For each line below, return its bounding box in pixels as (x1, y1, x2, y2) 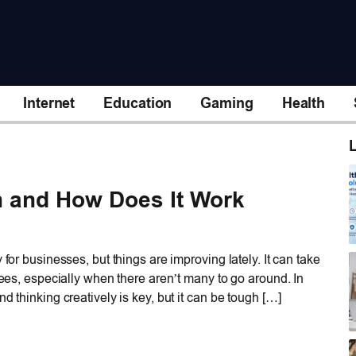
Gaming (200, 95, 253, 111)
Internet (23, 95, 75, 111)
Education (103, 95, 172, 111)
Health (281, 95, 326, 111)
